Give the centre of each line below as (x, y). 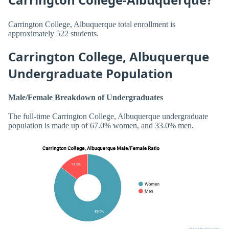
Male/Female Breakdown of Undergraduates (86, 98)
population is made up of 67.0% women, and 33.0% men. (101, 126)
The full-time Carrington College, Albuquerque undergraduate (108, 117)
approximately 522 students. (53, 33)
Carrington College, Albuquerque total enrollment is (92, 24)
